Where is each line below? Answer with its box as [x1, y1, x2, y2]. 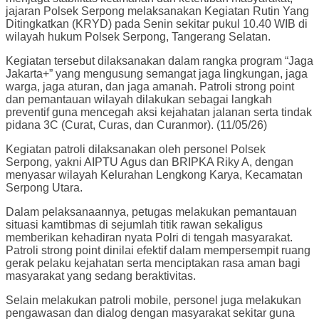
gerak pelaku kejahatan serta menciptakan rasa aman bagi [6, 257, 300, 270]
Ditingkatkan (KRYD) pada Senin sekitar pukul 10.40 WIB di [6, 18, 308, 31]
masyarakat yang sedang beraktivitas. [6, 270, 196, 283]
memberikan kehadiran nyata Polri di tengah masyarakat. [6, 231, 293, 244]
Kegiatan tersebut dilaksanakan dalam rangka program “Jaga [6, 55, 313, 68]
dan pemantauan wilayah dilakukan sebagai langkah [6, 93, 272, 106]
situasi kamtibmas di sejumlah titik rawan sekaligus [6, 219, 263, 231]
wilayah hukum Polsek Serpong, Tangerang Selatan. [6, 31, 271, 43]
